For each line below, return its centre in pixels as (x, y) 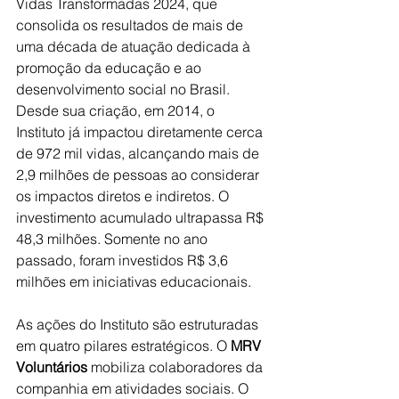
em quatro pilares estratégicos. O (123, 345)
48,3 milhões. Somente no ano (114, 238)
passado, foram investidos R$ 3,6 (124, 260)
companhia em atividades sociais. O (134, 388)
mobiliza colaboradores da (179, 366)
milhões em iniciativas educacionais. (135, 281)
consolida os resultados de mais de (131, 24)
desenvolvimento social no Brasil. (125, 89)
